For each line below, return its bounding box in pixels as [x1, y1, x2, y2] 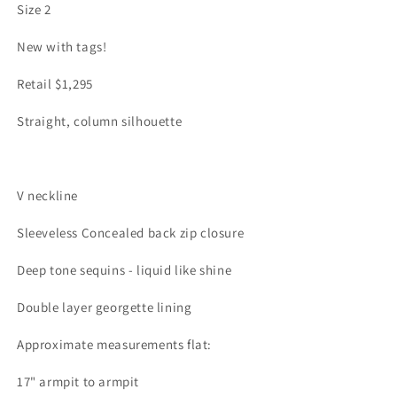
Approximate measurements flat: [17, 336, 212, 353]
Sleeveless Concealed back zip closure [17, 224, 245, 241]
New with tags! [17, 38, 107, 55]
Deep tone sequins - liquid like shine [17, 261, 232, 278]
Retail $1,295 [17, 75, 93, 92]
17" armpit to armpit [17, 373, 139, 390]
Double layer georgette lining [17, 299, 195, 315]
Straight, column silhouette [17, 113, 185, 129]
